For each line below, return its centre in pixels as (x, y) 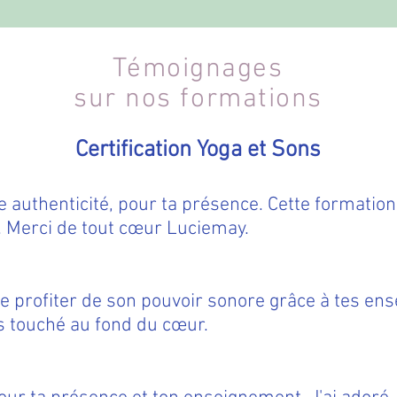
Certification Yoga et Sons (198, 150)
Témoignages (198, 70)
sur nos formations (198, 100)
